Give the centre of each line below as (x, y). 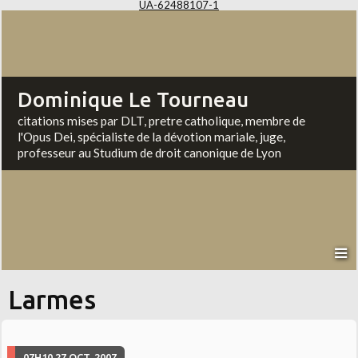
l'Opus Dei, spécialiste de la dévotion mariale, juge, (152, 137)
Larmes (52, 300)
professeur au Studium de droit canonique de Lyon (150, 153)
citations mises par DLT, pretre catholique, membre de (162, 121)
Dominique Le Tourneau (133, 100)
